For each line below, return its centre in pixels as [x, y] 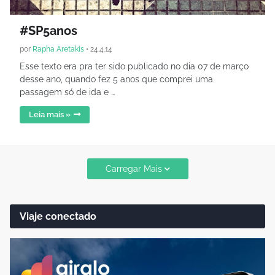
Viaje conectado [58, 216]
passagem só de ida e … [67, 92]
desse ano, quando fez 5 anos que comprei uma [116, 79]
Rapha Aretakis [58, 49]
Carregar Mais [134, 168]
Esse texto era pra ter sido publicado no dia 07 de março [134, 66]
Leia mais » [50, 114]
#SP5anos [48, 31]
